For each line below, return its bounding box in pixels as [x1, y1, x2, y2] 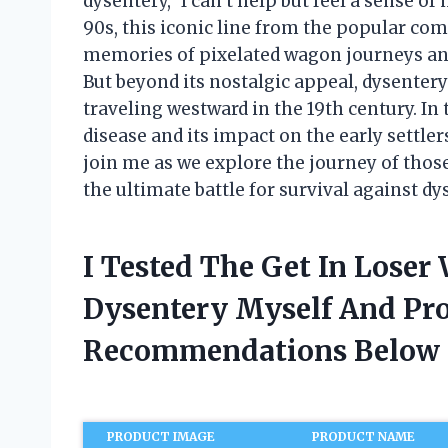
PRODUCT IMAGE [107, 429, 216, 445]
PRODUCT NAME [312, 429, 416, 445]
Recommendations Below [83, 333, 440, 370]
